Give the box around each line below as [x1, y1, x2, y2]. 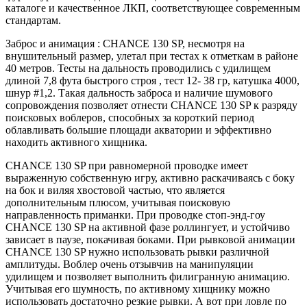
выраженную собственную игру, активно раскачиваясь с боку [5, 171, 295, 184]
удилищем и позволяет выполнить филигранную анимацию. [5, 270, 290, 282]
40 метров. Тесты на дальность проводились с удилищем [5, 62, 271, 74]
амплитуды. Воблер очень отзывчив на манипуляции [5, 258, 254, 270]
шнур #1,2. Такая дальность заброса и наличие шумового [5, 86, 273, 99]
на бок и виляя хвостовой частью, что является [5, 184, 225, 196]
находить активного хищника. [5, 136, 147, 148]
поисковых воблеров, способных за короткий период [5, 111, 254, 123]
